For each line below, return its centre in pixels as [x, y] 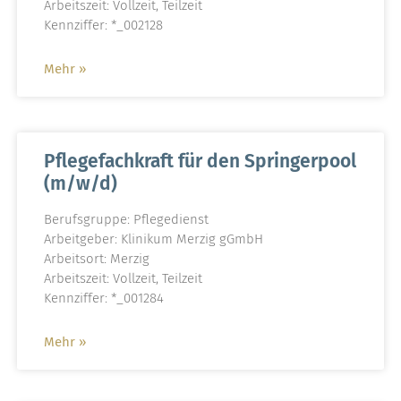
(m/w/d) [80, 183]
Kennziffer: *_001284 [103, 298]
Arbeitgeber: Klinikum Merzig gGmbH [153, 239]
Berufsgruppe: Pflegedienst [126, 219]
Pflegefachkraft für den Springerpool [200, 161]
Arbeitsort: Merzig [96, 258]
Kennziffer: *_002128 [103, 25]
